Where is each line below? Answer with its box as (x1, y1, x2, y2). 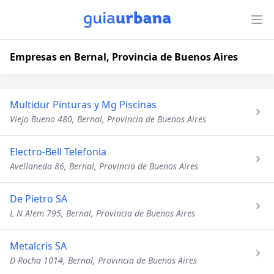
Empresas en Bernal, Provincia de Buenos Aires (10, 50, 238, 64)
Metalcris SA (10, 239, 67, 253)
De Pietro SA (10, 192, 67, 206)
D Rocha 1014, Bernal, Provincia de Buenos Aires (10, 254, 197, 266)
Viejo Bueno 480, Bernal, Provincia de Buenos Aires (10, 113, 206, 125)
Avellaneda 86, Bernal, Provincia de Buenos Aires (10, 160, 198, 172)
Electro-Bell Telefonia (10, 145, 106, 158)
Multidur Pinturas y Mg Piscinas (10, 98, 157, 111)
